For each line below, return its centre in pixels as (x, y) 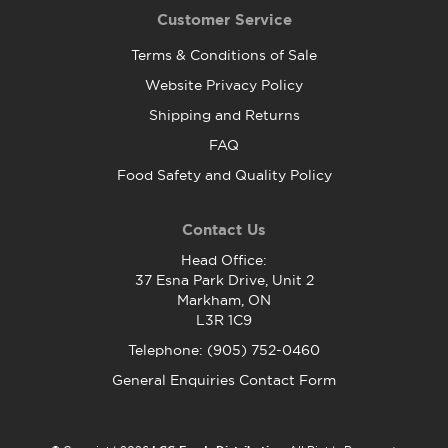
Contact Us (224, 230)
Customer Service (224, 20)
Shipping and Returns (224, 115)
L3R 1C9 (224, 320)
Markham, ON (224, 300)
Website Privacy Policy (224, 85)
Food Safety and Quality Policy (224, 175)
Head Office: (224, 260)
